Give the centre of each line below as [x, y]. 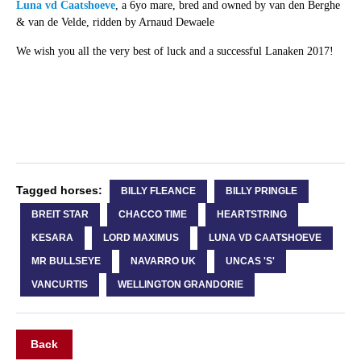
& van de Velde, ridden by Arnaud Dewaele [115, 22]
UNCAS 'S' [250, 261]
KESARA [52, 237]
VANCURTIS [59, 284]
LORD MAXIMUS [141, 237]
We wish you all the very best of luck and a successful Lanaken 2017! [174, 51]
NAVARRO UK [163, 261]
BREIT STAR [60, 214]
